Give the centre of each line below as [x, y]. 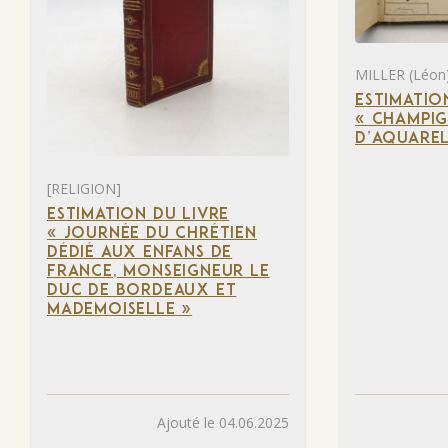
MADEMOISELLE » [120, 309]
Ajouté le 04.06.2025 [223, 422]
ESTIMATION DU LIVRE [138, 214]
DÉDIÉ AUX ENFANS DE [140, 252]
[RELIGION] [84, 188]
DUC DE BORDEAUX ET [142, 290]
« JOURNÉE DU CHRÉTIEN [152, 233]
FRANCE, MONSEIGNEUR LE [158, 271]
